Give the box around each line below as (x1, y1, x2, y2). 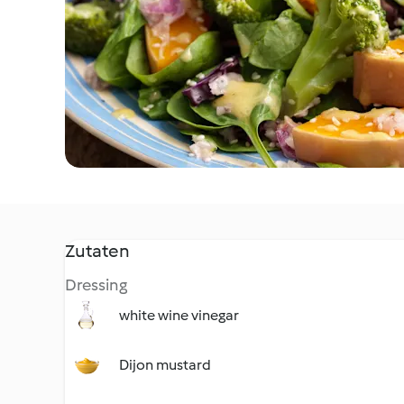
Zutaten (65, 240, 130, 262)
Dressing (65, 275, 127, 295)
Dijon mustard (119, 356, 211, 373)
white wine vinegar (119, 307, 239, 324)
